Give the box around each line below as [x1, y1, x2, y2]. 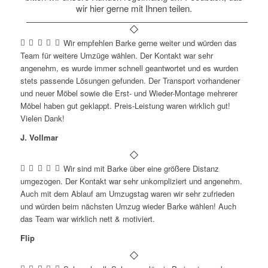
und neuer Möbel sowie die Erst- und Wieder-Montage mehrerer [20, 87, 237, 99]
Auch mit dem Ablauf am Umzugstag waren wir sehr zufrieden [20, 188, 234, 200]
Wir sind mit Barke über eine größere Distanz [63, 163, 220, 175]
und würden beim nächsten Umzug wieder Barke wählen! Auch [20, 200, 236, 212]
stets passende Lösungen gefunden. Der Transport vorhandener [20, 75, 240, 87]
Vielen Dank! [20, 112, 65, 124]
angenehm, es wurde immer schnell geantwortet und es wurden [20, 62, 238, 74]
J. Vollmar [20, 132, 58, 144]
